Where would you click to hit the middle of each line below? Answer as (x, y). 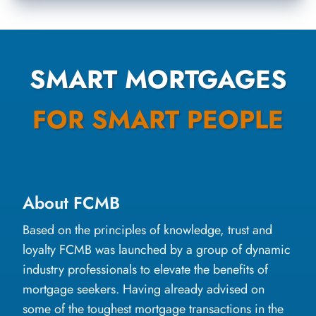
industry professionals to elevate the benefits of (145, 269)
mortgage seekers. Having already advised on (144, 289)
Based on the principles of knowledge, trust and (147, 230)
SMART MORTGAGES (158, 79)
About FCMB (71, 202)
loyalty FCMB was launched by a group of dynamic (157, 249)
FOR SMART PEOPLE (158, 119)
